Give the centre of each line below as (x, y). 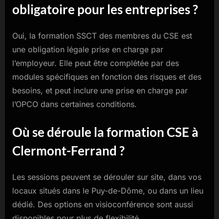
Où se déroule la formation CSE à (105, 132)
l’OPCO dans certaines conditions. (75, 104)
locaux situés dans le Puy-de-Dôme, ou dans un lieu (108, 190)
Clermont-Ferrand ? (68, 150)
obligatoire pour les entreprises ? (105, 10)
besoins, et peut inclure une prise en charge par (100, 90)
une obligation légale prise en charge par (88, 49)
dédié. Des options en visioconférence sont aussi (103, 204)
